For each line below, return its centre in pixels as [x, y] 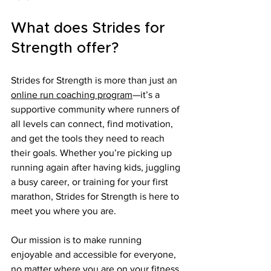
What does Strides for [90, 29]
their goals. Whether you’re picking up [93, 153]
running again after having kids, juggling [97, 168]
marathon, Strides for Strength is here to [96, 197]
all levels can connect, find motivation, [93, 124]
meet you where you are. [64, 211]
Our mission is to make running [77, 240]
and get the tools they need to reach [89, 139]
